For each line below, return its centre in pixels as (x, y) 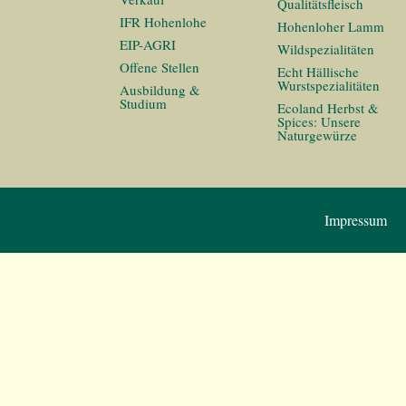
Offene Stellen (159, 67)
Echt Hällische (318, 72)
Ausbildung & (160, 90)
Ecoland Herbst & (328, 108)
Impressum (355, 220)
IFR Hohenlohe (163, 22)
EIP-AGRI (148, 44)
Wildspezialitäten (326, 49)
